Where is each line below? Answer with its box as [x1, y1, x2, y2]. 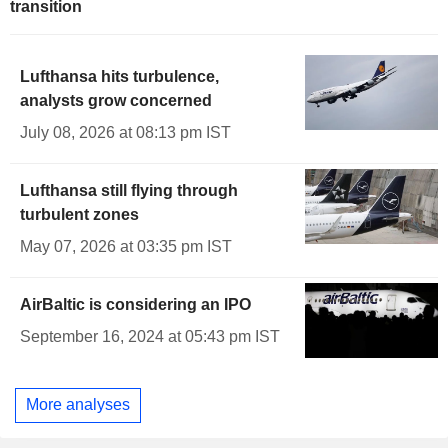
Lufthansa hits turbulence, [20, 67, 219, 85]
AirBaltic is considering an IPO [20, 295, 251, 313]
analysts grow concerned [20, 91, 212, 109]
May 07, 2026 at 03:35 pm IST [20, 237, 232, 255]
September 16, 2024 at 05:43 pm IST [20, 327, 280, 345]
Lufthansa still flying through [20, 181, 238, 199]
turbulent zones [20, 205, 139, 223]
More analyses [26, 396, 130, 414]
